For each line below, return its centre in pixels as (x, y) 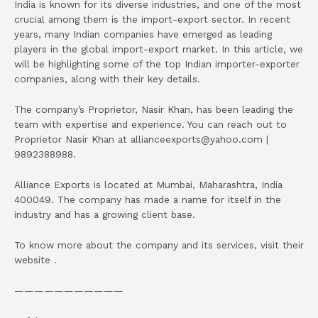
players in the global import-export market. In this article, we (159, 49)
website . (35, 259)
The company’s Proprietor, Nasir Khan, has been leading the (154, 110)
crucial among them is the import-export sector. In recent (152, 20)
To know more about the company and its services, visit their (159, 245)
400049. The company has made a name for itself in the (148, 199)
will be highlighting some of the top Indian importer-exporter (157, 64)
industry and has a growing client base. (105, 214)
